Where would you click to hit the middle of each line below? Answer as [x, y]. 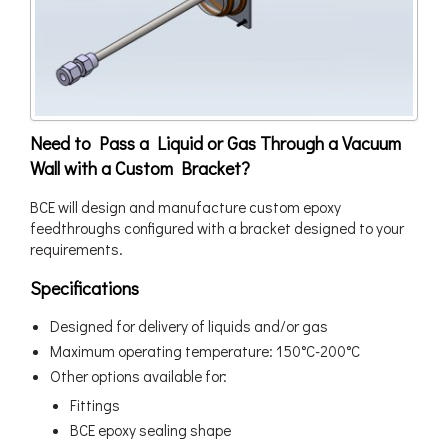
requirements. [76, 248]
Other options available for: [138, 375]
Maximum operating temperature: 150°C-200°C [205, 350]
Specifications [84, 287]
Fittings [95, 404]
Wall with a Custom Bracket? [140, 167]
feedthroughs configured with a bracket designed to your [217, 227]
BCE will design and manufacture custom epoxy [185, 206]
